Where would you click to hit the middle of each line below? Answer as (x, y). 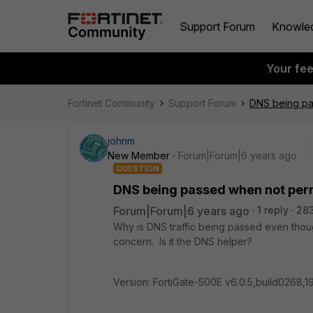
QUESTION (138, 168)
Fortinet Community (111, 103)
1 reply (273, 210)
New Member (139, 155)
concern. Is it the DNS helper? (183, 241)
